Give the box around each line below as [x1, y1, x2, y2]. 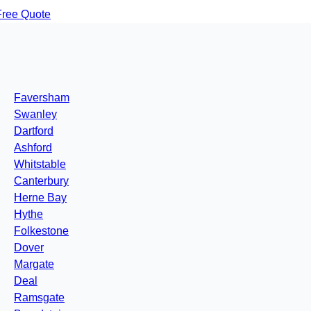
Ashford [14, 142, 52, 154]
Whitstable [14, 158, 66, 171]
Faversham [14, 92, 69, 104]
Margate [14, 258, 54, 271]
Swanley [14, 108, 57, 121]
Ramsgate [14, 292, 65, 304]
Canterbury [14, 175, 69, 187]
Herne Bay [14, 192, 67, 204]
